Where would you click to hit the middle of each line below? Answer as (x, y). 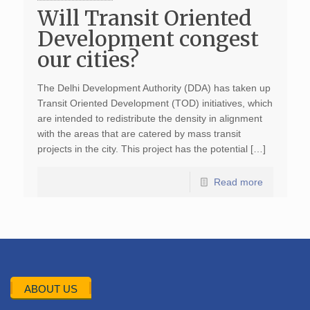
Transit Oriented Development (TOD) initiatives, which (155, 103)
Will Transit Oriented (144, 18)
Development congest (148, 39)
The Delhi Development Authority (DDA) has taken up (154, 88)
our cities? (88, 60)
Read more (238, 182)
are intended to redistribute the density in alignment (149, 118)
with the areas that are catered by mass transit (139, 134)
